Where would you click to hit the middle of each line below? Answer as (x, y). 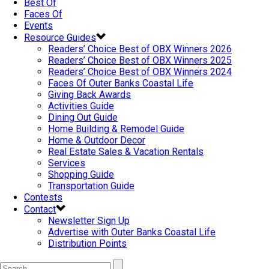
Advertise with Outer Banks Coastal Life (132, 232)
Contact (40, 210)
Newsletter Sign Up (89, 221)
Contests (43, 198)
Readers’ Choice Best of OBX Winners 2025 (140, 61)
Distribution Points (87, 244)
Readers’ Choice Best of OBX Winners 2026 (140, 49)
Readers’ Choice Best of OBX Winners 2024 (140, 72)
